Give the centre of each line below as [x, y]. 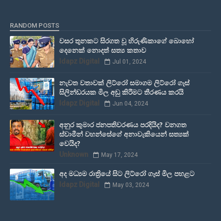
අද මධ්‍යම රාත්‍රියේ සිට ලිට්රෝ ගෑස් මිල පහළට [127, 174]
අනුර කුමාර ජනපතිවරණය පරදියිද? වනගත [123, 125]
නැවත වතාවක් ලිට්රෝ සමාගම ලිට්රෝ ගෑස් [124, 83]
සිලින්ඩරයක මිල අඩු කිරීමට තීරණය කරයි [121, 92]
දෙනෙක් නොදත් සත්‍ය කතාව [103, 50]
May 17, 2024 [119, 155]
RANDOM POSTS [35, 26]
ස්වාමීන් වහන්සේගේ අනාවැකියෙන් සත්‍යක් [124, 134]
